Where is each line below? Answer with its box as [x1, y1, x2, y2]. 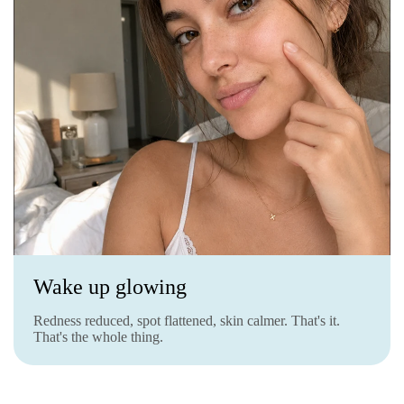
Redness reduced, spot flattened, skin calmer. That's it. [33, 312, 340, 328]
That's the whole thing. [33, 328, 163, 344]
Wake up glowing [33, 274, 187, 298]
